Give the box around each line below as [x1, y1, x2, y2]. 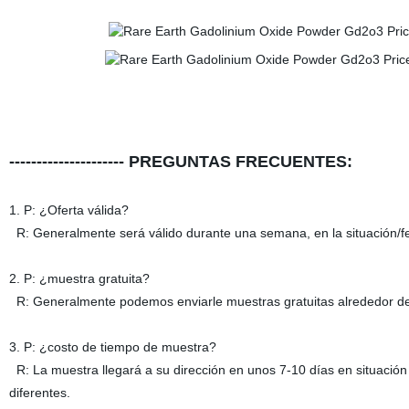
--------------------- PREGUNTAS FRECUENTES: [8, 152, 352, 171]
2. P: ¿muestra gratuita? [8, 271, 150, 286]
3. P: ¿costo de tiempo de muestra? [8, 340, 216, 354]
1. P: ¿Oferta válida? [8, 203, 129, 217]
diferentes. [8, 385, 70, 400]
